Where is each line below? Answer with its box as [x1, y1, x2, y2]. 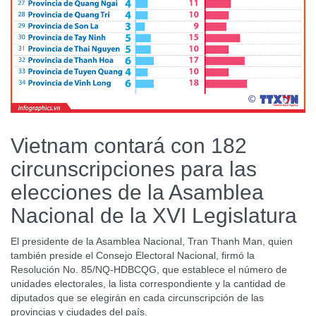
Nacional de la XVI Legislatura [11, 203, 297, 227]
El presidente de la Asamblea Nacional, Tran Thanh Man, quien [11, 235, 293, 247]
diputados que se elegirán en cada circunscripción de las [11, 291, 264, 303]
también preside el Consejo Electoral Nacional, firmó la [11, 249, 255, 261]
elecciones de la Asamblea [11, 180, 264, 204]
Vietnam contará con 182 [11, 133, 247, 157]
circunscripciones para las [11, 157, 257, 181]
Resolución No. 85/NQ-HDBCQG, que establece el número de [11, 263, 287, 275]
